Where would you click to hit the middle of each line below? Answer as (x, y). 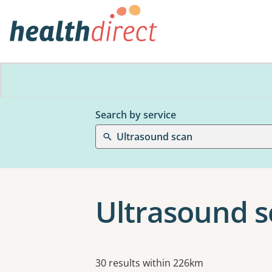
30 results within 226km (149, 263)
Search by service (136, 115)
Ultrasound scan (155, 137)
